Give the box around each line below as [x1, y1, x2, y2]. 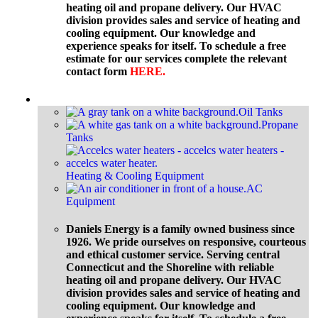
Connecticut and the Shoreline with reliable [66, 261, 274, 274]
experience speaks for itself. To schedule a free [66, 39, 286, 52]
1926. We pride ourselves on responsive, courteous [66, 236, 306, 248]
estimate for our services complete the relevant [66, 52, 287, 65]
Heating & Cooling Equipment [66, 170, 204, 182]
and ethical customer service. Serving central [66, 248, 280, 261]
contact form [66, 65, 130, 77]
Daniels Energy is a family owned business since [66, 223, 295, 236]
